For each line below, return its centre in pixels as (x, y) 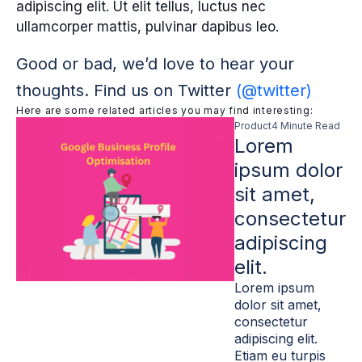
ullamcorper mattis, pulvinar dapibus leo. (147, 27)
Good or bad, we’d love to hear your (155, 64)
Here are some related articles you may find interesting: (165, 110)
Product (253, 126)
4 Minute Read (306, 126)
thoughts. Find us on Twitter (126, 90)
